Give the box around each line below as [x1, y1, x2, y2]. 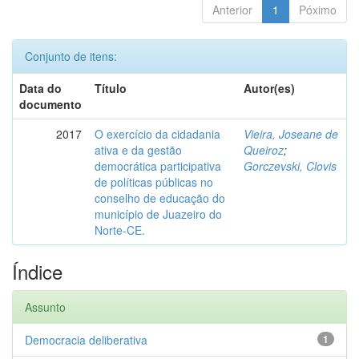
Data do [19, 80, 62, 96]
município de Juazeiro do [95, 206, 222, 222]
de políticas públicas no [95, 174, 213, 190]
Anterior [212, 2, 252, 18]
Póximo [299, 2, 337, 18]
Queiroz [244, 142, 284, 158]
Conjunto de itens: [25, 48, 117, 64]
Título [95, 80, 127, 96]
